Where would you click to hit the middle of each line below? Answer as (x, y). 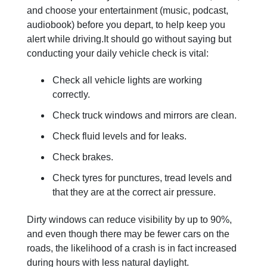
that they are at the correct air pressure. (134, 193)
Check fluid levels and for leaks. (119, 136)
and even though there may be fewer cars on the (128, 234)
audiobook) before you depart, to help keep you (126, 24)
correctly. (71, 95)
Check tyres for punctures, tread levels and (142, 178)
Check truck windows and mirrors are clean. (146, 116)
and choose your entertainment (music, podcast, (128, 10)
